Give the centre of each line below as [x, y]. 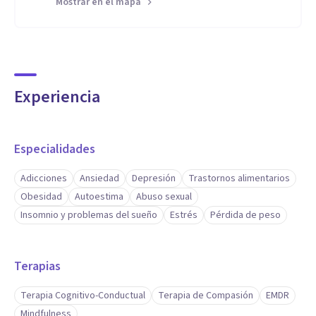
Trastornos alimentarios [239, 178]
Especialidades [55, 149]
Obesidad [41, 197]
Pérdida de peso [245, 215]
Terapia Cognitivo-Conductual [83, 296]
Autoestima [99, 197]
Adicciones [44, 178]
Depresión [154, 178]
